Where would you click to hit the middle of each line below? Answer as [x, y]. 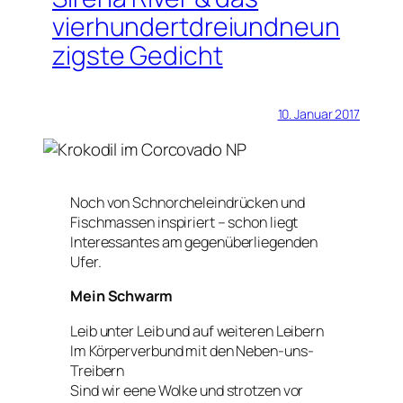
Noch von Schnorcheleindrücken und [188, 203]
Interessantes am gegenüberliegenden [194, 242]
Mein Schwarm [121, 296]
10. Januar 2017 [318, 113]
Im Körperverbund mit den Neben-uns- [192, 350]
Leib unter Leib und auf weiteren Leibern [197, 331]
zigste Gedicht [138, 56]
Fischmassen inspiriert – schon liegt [184, 223]
